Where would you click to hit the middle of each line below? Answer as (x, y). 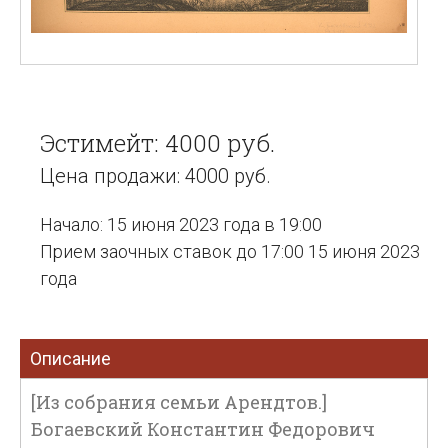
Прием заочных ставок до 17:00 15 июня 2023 (230, 251)
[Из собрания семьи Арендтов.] (179, 402)
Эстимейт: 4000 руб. (157, 143)
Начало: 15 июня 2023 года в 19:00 (181, 224)
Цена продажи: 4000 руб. (155, 176)
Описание (70, 358)
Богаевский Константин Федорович (203, 429)
